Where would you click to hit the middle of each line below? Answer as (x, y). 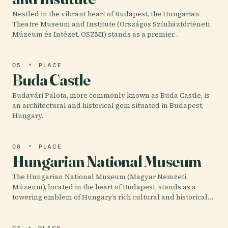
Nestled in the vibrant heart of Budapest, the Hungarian (106, 14)
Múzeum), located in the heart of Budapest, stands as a (104, 187)
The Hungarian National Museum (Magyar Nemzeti (99, 177)
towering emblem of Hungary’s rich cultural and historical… (113, 197)
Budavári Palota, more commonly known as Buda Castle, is (111, 95)
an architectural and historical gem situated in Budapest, (108, 105)
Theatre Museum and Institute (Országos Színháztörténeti (111, 24)
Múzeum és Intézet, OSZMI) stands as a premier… (96, 34)
